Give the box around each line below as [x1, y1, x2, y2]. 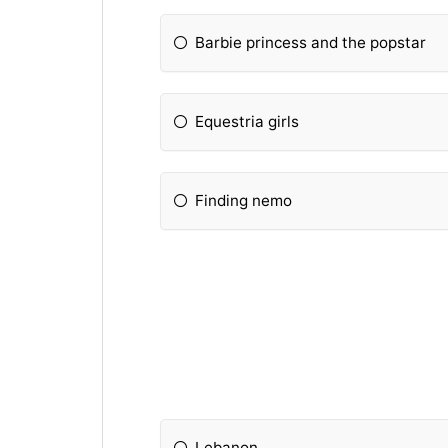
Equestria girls [195, 112, 300, 132]
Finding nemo [195, 191, 293, 211]
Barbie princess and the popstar [195, 33, 427, 53]
